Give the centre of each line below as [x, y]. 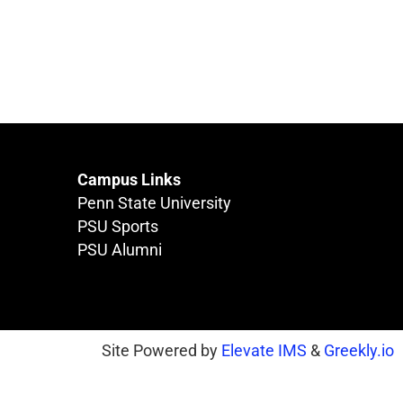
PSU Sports [117, 227]
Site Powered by [161, 351]
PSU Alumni [119, 250]
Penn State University [154, 203]
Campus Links [129, 180]
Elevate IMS [264, 351]
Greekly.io [359, 351]
